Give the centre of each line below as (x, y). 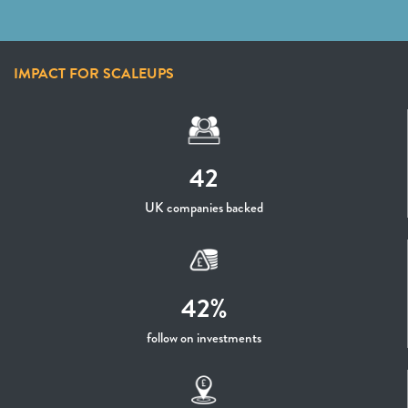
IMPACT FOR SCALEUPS (94, 74)
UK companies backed (204, 208)
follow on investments (204, 338)
